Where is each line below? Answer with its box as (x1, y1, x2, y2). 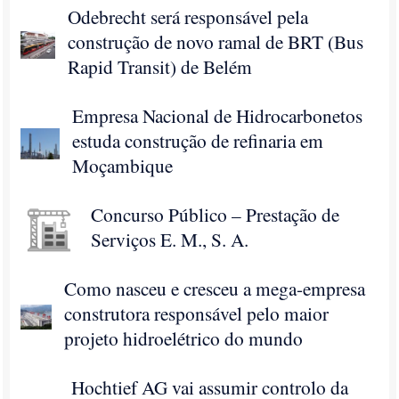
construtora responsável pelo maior (64, 300, 330, 326)
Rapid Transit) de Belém (68, 53, 253, 79)
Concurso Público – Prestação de (91, 201, 340, 227)
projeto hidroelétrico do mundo (64, 325, 304, 351)
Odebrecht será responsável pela (68, 4, 309, 29)
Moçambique (72, 152, 174, 178)
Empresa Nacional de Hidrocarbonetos (72, 102, 363, 128)
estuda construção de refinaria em (72, 127, 324, 153)
